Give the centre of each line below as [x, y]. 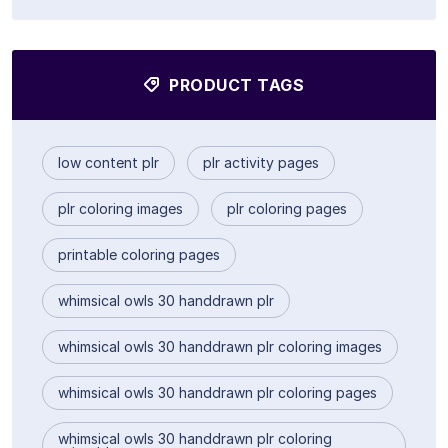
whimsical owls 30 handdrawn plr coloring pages [217, 393]
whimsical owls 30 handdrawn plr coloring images [220, 347]
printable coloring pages [139, 255]
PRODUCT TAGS [234, 85]
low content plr [108, 163]
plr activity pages [261, 163]
